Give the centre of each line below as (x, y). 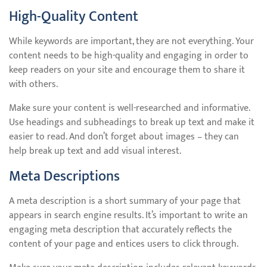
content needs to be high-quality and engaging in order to (129, 56)
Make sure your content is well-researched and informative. (129, 108)
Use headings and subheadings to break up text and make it (132, 122)
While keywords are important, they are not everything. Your (131, 41)
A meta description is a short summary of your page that (125, 201)
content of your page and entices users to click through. (124, 244)
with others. (33, 84)
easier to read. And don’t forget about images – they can (124, 137)
